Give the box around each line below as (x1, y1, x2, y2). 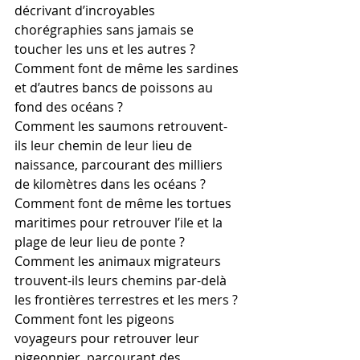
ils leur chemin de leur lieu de (14, 137, 195, 154)
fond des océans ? (14, 98, 123, 116)
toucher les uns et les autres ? (14, 40, 195, 58)
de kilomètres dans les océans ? (14, 175, 206, 193)
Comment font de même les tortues (14, 194, 235, 212)
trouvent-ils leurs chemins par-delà (14, 272, 230, 289)
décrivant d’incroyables (14, 2, 158, 19)
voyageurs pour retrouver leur (14, 329, 202, 347)
